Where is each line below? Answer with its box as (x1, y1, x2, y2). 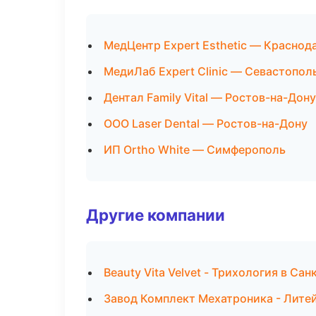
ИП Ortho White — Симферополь (104, 142, 286, 157)
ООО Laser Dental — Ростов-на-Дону (104, 116, 308, 130)
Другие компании (86, 205, 225, 224)
